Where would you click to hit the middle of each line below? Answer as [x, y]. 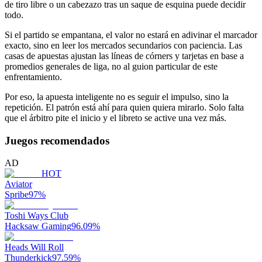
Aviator [18, 184]
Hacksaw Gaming [38, 226]
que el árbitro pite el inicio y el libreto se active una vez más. [116, 118]
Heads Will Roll [34, 247]
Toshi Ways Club [37, 216]
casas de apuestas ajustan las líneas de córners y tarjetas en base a [124, 56]
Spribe [17, 195]
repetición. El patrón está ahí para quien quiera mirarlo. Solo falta [124, 107]
